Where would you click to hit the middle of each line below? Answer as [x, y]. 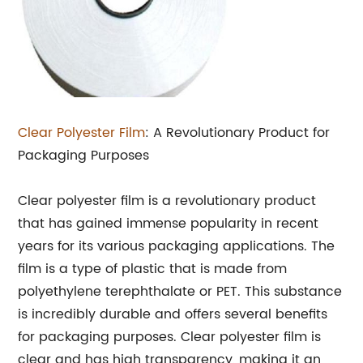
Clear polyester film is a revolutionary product [167, 201]
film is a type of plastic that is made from [153, 269]
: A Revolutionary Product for [238, 133]
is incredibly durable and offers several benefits [173, 315]
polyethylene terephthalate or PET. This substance [180, 292]
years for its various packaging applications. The [177, 247]
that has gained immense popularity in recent [169, 224]
